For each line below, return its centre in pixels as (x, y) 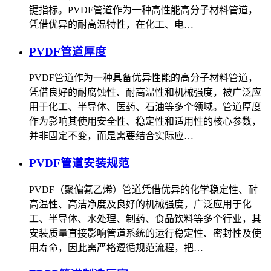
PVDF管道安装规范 (79, 163)
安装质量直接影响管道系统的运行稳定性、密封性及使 (145, 233)
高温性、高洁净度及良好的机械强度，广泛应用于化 (140, 204)
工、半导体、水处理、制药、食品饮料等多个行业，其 (145, 218)
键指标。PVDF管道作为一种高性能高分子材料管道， (143, 10)
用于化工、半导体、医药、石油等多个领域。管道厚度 (145, 107)
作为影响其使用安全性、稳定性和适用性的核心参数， (145, 122)
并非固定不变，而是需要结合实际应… (111, 136)
